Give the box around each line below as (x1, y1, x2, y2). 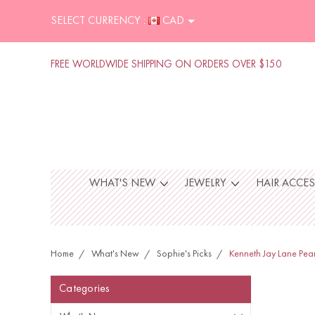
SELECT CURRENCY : (51, 15, 146, 27)
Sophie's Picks (157, 249, 212, 259)
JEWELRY (184, 178, 229, 189)
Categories (59, 283, 110, 295)
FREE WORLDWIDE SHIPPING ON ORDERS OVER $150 (51, 60, 282, 70)
